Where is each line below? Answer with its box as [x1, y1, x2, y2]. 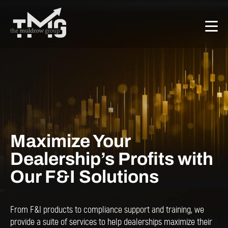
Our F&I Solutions [10, 167, 159, 186]
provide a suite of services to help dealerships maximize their [10, 218, 212, 227]
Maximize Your [10, 131, 130, 151]
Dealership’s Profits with [10, 149, 213, 168]
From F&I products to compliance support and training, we [10, 206, 204, 215]
